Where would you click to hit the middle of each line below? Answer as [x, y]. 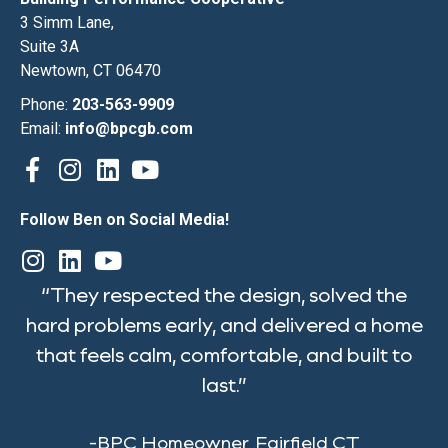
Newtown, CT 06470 [90, 71]
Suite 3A [49, 47]
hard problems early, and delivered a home [224, 324]
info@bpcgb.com [129, 129]
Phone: [46, 105]
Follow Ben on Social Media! [124, 220]
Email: [42, 129]
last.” [224, 384]
